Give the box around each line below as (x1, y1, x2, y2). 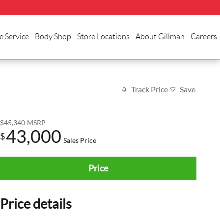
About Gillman (136, 32, 185, 41)
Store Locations (77, 32, 130, 41)
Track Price (131, 84, 168, 94)
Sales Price (63, 136, 96, 144)
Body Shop (35, 32, 71, 41)
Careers (191, 32, 217, 41)
